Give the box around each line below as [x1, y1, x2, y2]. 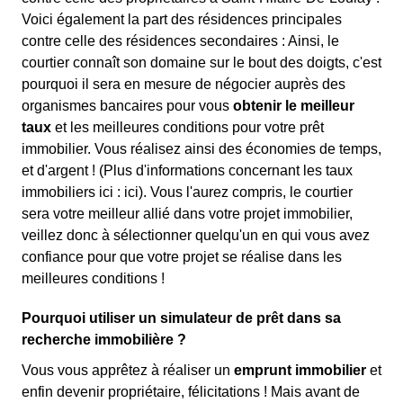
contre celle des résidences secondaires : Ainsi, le [22, 33, 339, 49]
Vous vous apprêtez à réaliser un [22, 363, 234, 378]
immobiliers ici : [22, 184, 124, 200]
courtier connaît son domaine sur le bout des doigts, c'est [22, 55, 381, 70]
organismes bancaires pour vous [22, 98, 233, 113]
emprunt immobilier [234, 363, 366, 378]
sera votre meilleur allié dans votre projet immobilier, [22, 206, 353, 221]
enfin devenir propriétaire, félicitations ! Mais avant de [22, 384, 360, 399]
